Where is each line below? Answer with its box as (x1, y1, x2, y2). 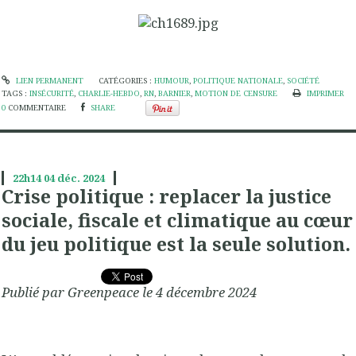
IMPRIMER (304, 88, 344, 99)
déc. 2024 (56, 171, 105, 186)
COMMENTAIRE (8, 103, 66, 114)
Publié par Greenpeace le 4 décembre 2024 (2, 283, 257, 302)
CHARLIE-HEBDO (78, 88, 140, 99)
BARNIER (158, 88, 191, 99)
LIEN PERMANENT (13, 75, 83, 87)
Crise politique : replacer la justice (2, 184, 331, 210)
